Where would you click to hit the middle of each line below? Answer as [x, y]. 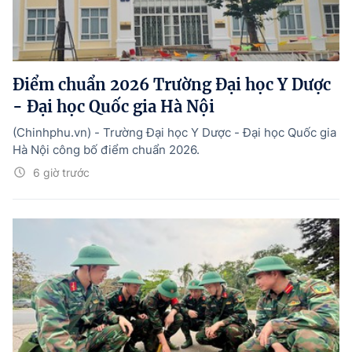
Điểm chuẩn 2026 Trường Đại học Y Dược [172, 85]
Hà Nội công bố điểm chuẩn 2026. [106, 150]
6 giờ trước [61, 173]
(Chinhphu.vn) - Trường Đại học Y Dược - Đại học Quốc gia [174, 133]
